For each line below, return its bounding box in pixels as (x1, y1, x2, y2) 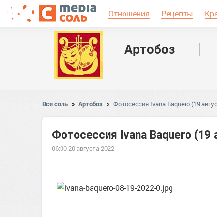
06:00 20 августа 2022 (52, 144, 114, 153)
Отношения (108, 8, 150, 18)
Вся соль (42, 99, 68, 108)
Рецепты (161, 8, 193, 18)
